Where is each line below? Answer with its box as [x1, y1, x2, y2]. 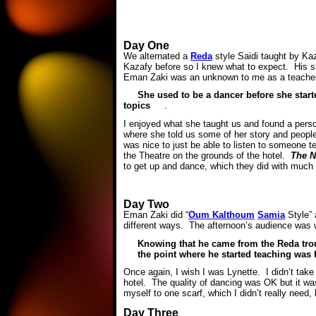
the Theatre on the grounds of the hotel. [123, 150, 291, 161]
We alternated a [123, 51, 190, 62]
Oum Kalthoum [188, 209, 255, 221]
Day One [123, 39, 169, 51]
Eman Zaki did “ [123, 209, 188, 221]
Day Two [123, 198, 169, 211]
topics [123, 100, 150, 111]
